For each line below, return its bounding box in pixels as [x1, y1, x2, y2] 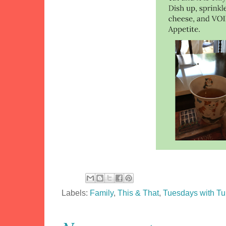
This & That [118, 188, 159, 197]
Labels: [62, 188, 90, 197]
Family [90, 188, 114, 197]
